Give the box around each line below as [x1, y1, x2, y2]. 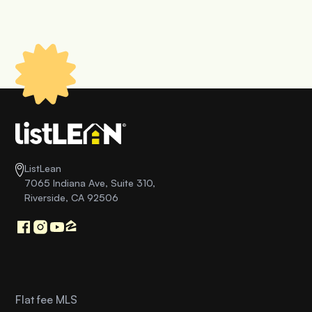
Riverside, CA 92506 [24, 192, 119, 204]
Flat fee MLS [15, 292, 78, 307]
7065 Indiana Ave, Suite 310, [24, 177, 156, 189]
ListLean [24, 162, 62, 175]
